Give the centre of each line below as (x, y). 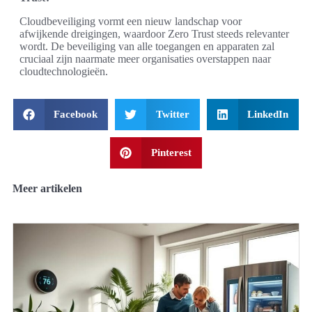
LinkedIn (268, 114)
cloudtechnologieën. (64, 71)
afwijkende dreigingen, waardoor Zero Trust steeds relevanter (154, 33)
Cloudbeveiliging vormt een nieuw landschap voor (131, 21)
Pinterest (171, 152)
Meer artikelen (47, 188)
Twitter (172, 114)
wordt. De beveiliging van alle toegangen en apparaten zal (147, 46)
